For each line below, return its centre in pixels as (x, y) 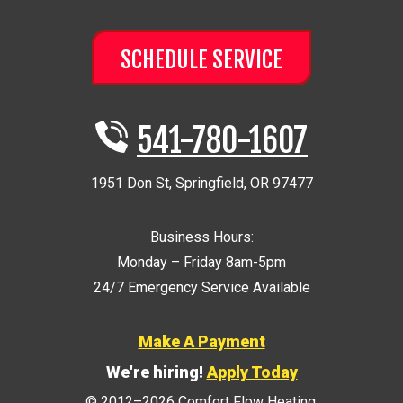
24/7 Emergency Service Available (201, 287)
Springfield (209, 183)
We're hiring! (156, 372)
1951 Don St (130, 183)
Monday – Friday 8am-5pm (201, 262)
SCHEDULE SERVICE (201, 59)
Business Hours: (201, 237)
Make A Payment (201, 341)
